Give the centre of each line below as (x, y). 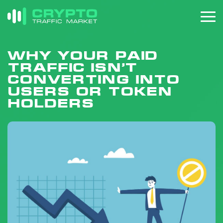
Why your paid (83, 56)
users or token (90, 91)
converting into (94, 79)
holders (51, 103)
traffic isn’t (72, 67)
